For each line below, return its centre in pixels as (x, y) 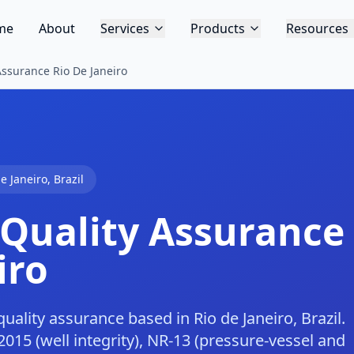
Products (217, 28)
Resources (317, 28)
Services (124, 28)
